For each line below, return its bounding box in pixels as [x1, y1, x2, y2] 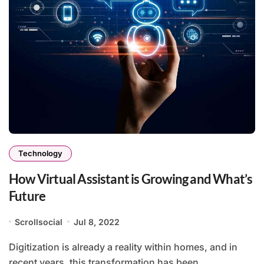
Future [9, 187, 46, 204]
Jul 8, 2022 [73, 216, 120, 227]
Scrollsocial [15, 216, 63, 227]
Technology [18, 148, 62, 158]
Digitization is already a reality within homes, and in [9, 240, 16, 253]
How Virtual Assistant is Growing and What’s [9, 170, 253, 187]
